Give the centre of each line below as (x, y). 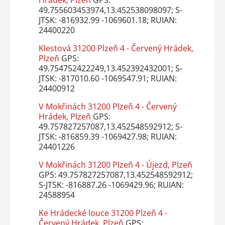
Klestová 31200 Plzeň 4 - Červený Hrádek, (116, 48)
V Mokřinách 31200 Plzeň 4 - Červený (107, 107)
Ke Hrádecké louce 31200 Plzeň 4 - (103, 213)
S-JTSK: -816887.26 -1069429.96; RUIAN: (111, 185)
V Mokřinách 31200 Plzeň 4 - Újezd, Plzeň (115, 165)
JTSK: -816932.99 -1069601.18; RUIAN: (107, 20)
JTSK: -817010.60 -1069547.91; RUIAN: (107, 79)
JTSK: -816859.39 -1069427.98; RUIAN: (107, 137)
